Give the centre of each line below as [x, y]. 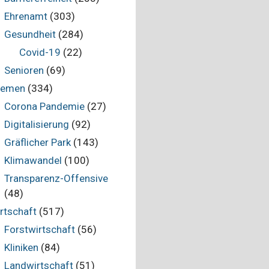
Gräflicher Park [37, 142]
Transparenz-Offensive [56, 178]
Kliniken [21, 247]
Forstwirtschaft [39, 229]
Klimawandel [33, 160]
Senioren [24, 70]
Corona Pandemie [44, 106]
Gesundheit [30, 34]
